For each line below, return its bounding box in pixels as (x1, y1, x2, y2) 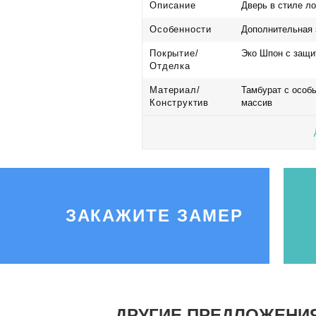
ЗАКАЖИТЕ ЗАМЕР (65, 206, 243, 225)
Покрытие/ (150, 48, 199, 59)
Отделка (150, 61, 190, 71)
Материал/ (150, 85, 200, 95)
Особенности (150, 24, 212, 35)
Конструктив (150, 97, 209, 108)
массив (241, 97, 273, 108)
